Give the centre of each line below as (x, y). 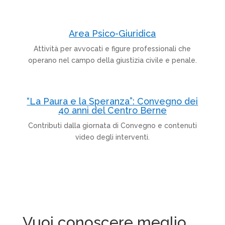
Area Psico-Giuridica (113, 33)
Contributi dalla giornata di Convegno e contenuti (112, 125)
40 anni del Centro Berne (112, 110)
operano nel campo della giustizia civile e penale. (112, 60)
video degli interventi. (112, 137)
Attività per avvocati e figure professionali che (113, 48)
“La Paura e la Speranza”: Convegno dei (113, 101)
